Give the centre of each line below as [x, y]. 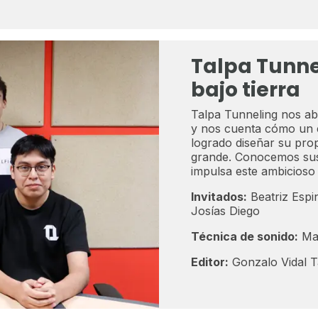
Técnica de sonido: [244, 236]
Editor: [209, 262]
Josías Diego [225, 210]
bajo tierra [245, 89]
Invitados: [219, 196]
